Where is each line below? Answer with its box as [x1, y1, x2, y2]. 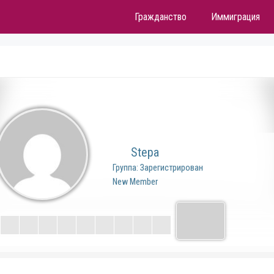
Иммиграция [210, 11, 260, 23]
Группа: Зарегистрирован [113, 163, 204, 172]
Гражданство [134, 11, 187, 23]
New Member [113, 177, 158, 187]
